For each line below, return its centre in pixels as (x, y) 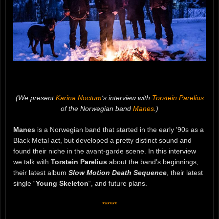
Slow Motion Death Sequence (118, 172)
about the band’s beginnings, (153, 162)
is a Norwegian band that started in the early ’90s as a (120, 129)
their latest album (41, 172)
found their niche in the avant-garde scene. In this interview (105, 151)
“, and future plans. (118, 183)
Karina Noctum (78, 98)
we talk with (32, 162)
